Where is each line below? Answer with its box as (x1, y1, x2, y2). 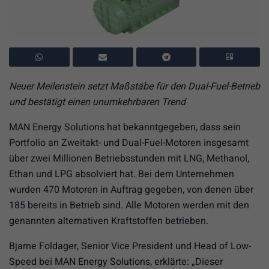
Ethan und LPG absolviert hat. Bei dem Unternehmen (9, 166, 234, 181)
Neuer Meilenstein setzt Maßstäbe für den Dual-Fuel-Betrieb (9, 79, 260, 94)
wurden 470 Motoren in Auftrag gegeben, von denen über (9, 182, 253, 197)
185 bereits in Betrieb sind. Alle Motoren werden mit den (9, 198, 249, 213)
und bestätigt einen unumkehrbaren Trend (9, 94, 186, 109)
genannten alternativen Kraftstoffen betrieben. (9, 213, 208, 228)
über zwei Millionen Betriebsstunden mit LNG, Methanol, (9, 151, 249, 166)
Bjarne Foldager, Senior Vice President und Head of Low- (9, 238, 251, 253)
